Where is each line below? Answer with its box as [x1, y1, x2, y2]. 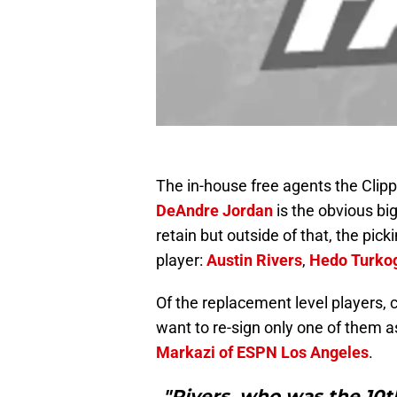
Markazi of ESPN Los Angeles [156, 343, 369, 362]
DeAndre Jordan [156, 201, 273, 221]
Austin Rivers [206, 251, 302, 270]
